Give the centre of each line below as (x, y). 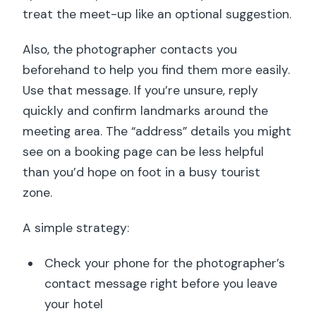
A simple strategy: (76, 227)
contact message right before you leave (160, 283)
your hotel (73, 304)
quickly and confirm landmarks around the (146, 110)
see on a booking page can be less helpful (144, 151)
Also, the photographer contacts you (130, 49)
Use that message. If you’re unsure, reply (141, 90)
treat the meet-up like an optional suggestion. (157, 14)
